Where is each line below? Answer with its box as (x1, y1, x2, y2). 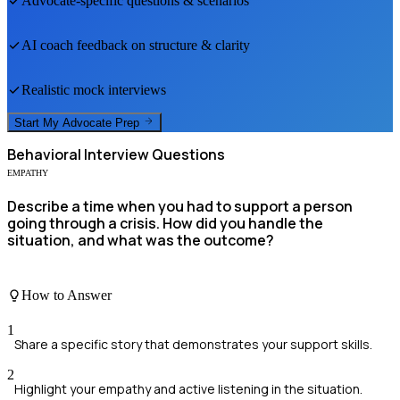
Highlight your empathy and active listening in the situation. (14, 380, 362, 398)
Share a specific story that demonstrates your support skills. (14, 336, 372, 354)
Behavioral (7, 145, 81, 165)
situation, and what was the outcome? (7, 230, 274, 251)
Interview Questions (81, 145, 225, 165)
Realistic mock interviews (21, 81, 166, 97)
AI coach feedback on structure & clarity (21, 37, 250, 53)
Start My (14, 116, 62, 130)
